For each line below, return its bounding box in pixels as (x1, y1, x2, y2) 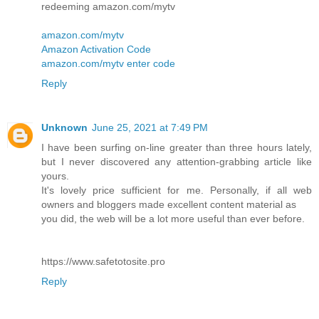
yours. (41, 169, 69, 182)
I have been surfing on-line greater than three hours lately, (41, 141, 312, 153)
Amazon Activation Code (41, 43, 151, 55)
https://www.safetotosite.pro (41, 255, 165, 267)
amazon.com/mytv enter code (41, 57, 175, 69)
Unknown (41, 121, 88, 133)
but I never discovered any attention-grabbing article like (41, 155, 312, 167)
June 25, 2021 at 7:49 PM (92, 121, 208, 133)
